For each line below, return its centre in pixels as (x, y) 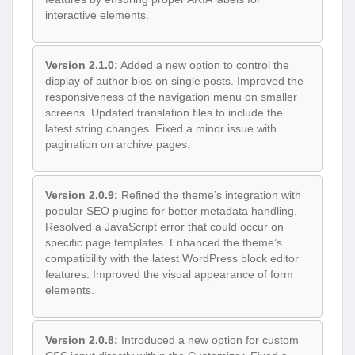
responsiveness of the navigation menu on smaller (171, 97)
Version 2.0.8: (82, 340)
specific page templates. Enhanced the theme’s (164, 242)
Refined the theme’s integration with (210, 195)
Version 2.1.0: (82, 65)
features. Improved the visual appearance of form (169, 274)
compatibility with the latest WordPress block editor (172, 258)
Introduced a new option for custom (208, 340)
